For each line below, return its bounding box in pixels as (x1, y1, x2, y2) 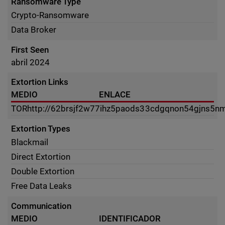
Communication (11, 201, 72, 211)
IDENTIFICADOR (99, 213, 161, 223)
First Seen (11, 45, 49, 55)
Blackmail (11, 137, 49, 147)
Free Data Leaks (11, 181, 72, 191)
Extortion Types (11, 124, 71, 134)
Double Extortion (11, 166, 75, 176)
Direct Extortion (11, 152, 71, 162)
